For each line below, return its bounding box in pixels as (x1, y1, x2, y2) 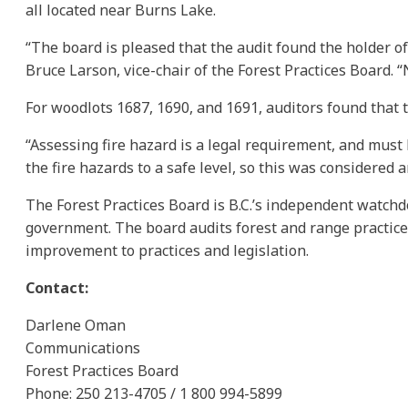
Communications (25, 337, 140, 358)
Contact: (25, 277, 88, 298)
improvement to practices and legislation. (25, 240, 309, 260)
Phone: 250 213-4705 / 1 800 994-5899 (25, 382, 282, 403)
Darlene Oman (25, 314, 126, 335)
